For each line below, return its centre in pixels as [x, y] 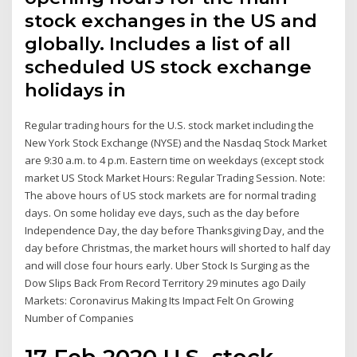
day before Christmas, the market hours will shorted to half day [178, 248]
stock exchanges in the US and [171, 21]
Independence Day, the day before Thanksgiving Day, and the [175, 231]
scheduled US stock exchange [169, 67]
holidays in [78, 90]
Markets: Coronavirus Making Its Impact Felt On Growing [159, 301]
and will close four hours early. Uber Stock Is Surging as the [168, 266]
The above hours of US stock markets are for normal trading [171, 196]
